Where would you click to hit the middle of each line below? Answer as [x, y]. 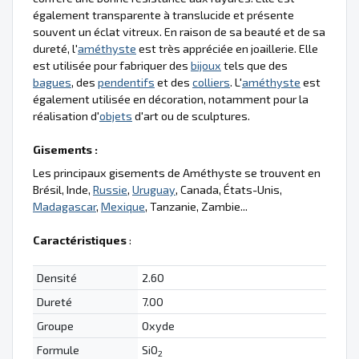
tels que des [254, 66]
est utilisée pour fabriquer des [112, 66]
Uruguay [154, 190]
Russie [110, 190]
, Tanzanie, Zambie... [196, 207]
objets [116, 116]
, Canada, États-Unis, [229, 190]
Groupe [55, 326]
